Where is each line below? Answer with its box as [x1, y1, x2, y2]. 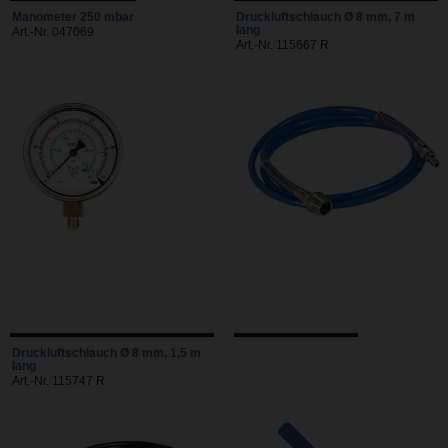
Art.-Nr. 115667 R [236, 39, 329, 52]
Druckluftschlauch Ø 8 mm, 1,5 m [12, 347, 201, 360]
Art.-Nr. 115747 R [12, 375, 105, 388]
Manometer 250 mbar [12, 11, 134, 24]
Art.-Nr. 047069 [12, 26, 94, 39]
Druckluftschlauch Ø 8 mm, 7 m [236, 11, 415, 24]
